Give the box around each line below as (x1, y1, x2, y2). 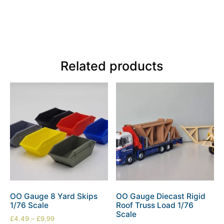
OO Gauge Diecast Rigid (116, 191, 206, 201)
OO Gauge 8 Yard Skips (10, 191, 97, 201)
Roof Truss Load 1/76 (116, 200, 194, 210)
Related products (60, 58, 163, 74)
